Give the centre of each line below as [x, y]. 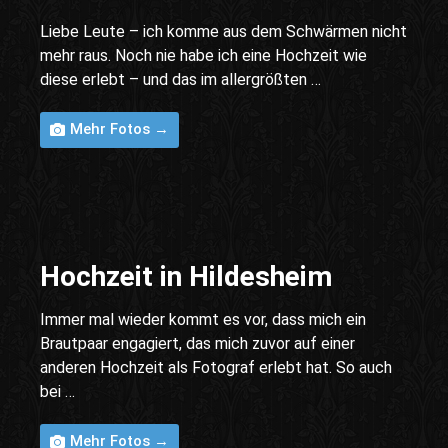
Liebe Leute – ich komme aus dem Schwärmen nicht [223, 32]
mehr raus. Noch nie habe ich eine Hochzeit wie [203, 56]
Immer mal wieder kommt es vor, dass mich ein [203, 320]
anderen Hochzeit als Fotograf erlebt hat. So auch [216, 368]
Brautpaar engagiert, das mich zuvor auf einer [197, 344]
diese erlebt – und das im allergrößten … [180, 80]
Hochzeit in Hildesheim [186, 277]
